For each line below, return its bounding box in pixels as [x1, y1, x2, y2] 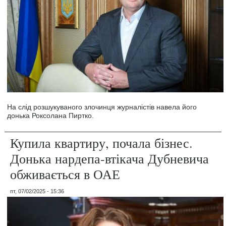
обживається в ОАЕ [10, 165, 121, 183]
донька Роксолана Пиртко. [7, 111, 94, 120]
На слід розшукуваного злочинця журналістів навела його [7, 103, 197, 111]
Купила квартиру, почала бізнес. [10, 134, 193, 152]
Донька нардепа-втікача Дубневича [10, 150, 209, 167]
